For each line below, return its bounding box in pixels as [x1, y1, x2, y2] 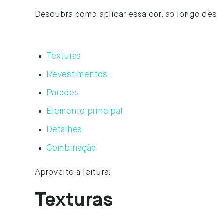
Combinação [46, 144, 96, 153]
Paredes [46, 89, 78, 97]
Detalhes [46, 125, 82, 134]
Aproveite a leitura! [35, 168, 111, 177]
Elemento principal [46, 107, 123, 116]
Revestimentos [46, 70, 107, 79]
